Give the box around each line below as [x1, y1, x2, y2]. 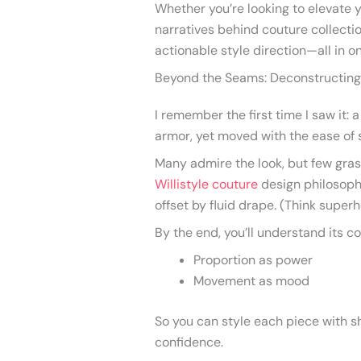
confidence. [155, 333, 223, 351]
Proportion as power [193, 251, 313, 268]
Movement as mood [193, 272, 309, 289]
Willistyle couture [155, 175, 258, 193]
